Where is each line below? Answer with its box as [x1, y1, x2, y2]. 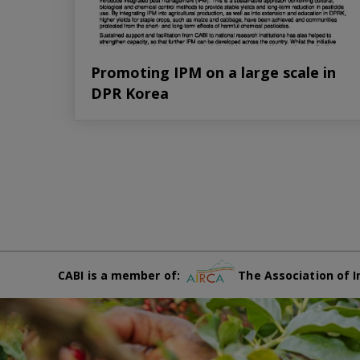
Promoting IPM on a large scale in [91, 62, 336, 82]
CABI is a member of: [58, 268, 187, 284]
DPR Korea [91, 83, 169, 103]
